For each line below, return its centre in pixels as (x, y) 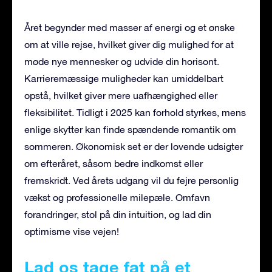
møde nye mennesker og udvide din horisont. (122, 62)
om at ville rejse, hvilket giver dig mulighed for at (129, 45)
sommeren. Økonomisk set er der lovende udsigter (134, 147)
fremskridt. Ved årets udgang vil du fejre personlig (131, 181)
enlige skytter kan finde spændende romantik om (130, 130)
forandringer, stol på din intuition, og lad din (118, 215)
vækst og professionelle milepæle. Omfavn (117, 198)
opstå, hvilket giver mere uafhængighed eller (121, 96)
